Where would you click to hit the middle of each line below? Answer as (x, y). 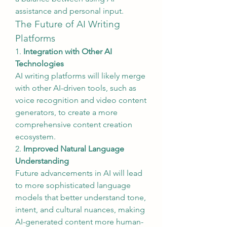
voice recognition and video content (81, 100)
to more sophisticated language (73, 185)
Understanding (42, 161)
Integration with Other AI (68, 51)
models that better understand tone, (81, 197)
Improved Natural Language (74, 149)
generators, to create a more (66, 112)
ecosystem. (35, 137)
